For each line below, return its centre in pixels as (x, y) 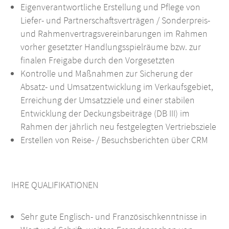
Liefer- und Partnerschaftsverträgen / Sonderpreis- (116, 20)
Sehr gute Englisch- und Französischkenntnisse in (114, 217)
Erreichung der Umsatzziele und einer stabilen (108, 100)
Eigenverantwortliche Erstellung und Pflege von (111, 7)
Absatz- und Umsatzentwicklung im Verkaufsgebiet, (117, 87)
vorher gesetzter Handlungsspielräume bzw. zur (111, 47)
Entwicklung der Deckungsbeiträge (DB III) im (105, 113)
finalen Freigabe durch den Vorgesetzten (98, 60)
